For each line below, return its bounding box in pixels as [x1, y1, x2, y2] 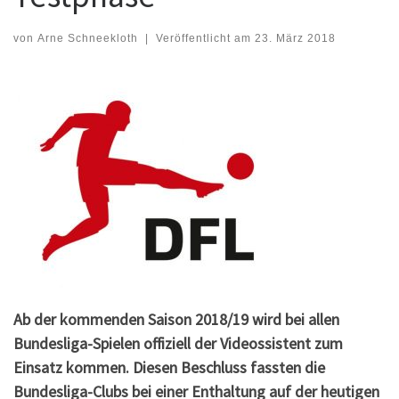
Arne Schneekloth [37, 31, 138, 45]
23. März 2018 [254, 31, 336, 45]
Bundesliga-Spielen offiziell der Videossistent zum [13, 333, 343, 354]
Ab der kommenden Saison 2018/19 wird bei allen [13, 309, 339, 330]
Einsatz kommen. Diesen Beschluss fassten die [13, 357, 325, 379]
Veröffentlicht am [155, 31, 255, 45]
